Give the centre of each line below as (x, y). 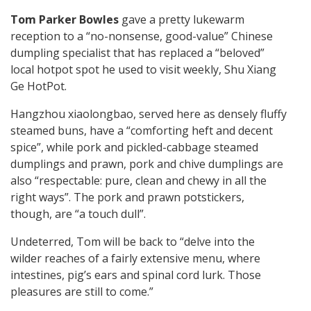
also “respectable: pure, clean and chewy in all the (138, 181)
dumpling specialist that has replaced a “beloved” (137, 53)
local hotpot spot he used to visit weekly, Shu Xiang (143, 70)
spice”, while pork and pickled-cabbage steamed (134, 148)
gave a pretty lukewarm (182, 20)
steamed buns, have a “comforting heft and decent (142, 131)
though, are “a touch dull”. (78, 214)
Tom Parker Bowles (65, 20)
